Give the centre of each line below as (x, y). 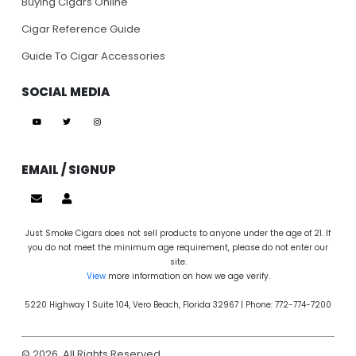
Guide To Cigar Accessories (93, 56)
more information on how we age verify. (188, 277)
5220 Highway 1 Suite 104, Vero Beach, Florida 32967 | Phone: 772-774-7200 (178, 305)
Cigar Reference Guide (81, 29)
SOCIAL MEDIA (66, 92)
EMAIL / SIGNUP (69, 170)
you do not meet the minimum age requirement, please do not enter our (178, 248)
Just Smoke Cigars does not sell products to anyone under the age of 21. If (178, 234)
